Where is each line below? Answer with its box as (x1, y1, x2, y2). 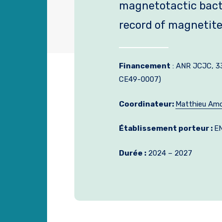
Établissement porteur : (119, 124, 214, 133)
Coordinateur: (119, 99, 175, 109)
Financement (119, 61, 170, 70)
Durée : (119, 148, 146, 158)
